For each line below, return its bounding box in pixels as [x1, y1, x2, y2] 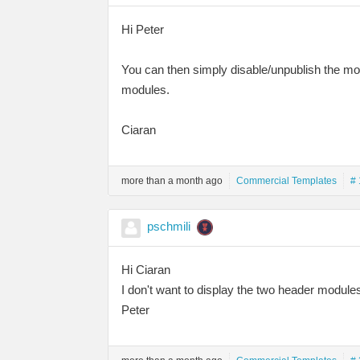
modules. [121, 82, 170, 96]
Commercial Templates [236, 174, 337, 186]
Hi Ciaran [121, 262, 170, 276]
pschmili [147, 219, 190, 233]
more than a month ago [121, 174, 223, 186]
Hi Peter [121, 22, 164, 36]
